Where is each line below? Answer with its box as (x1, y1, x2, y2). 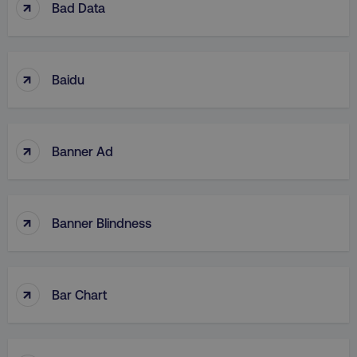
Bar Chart (52, 286, 107, 302)
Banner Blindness (52, 214, 151, 230)
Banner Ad (52, 143, 113, 159)
